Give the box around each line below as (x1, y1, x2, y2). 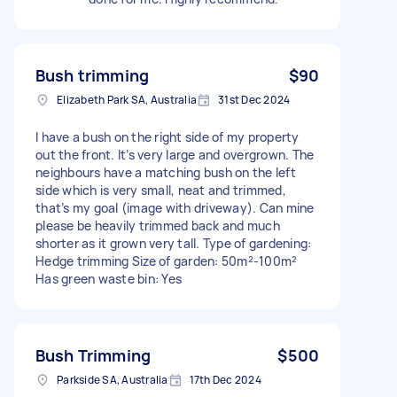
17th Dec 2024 (189, 371, 261, 387)
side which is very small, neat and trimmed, (35, 181, 286, 198)
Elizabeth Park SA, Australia (57, 91, 197, 107)
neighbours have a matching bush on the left (35, 163, 296, 181)
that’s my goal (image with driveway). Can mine (35, 198, 315, 216)
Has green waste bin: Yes (35, 269, 182, 287)
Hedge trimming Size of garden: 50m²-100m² (35, 252, 298, 269)
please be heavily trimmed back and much (35, 216, 280, 234)
